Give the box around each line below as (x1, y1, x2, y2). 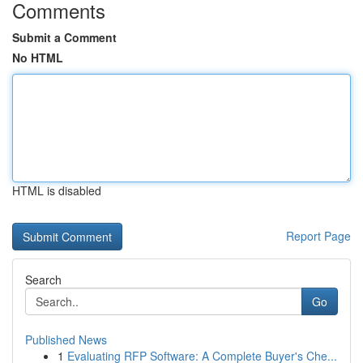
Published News (25, 331, 107, 348)
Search (25, 271, 62, 288)
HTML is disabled (12, 182, 101, 199)
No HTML (12, 49, 63, 66)
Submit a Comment (12, 29, 117, 45)
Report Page (286, 228, 351, 244)
